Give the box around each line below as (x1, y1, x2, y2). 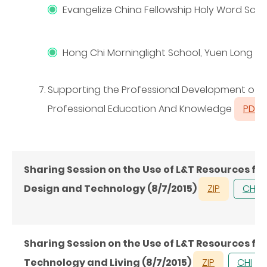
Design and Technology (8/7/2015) (24, 181, 198, 195)
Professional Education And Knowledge (48, 101, 234, 116)
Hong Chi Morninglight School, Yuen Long (63, 45, 255, 60)
